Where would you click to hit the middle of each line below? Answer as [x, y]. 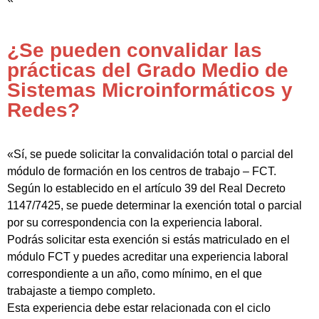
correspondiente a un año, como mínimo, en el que [135, 273]
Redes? [43, 110]
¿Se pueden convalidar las [135, 50]
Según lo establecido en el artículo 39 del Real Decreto [146, 188]
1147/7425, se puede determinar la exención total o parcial [155, 205]
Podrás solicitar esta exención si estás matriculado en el [148, 239]
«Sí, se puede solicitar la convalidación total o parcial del [150, 154]
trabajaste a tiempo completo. [81, 291]
